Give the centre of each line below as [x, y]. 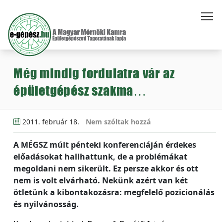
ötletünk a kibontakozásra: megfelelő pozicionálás [114, 192]
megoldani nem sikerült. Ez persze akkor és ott [106, 168]
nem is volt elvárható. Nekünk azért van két [101, 180]
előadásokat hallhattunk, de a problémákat [100, 157]
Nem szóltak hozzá [118, 122]
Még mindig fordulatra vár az [94, 73]
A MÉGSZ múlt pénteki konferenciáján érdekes [105, 145]
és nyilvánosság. [46, 204]
